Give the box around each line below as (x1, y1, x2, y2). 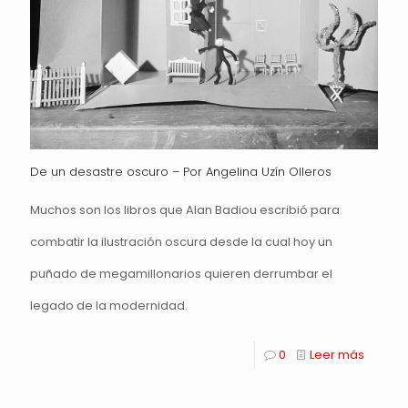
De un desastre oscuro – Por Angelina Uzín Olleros (30, 163, 331, 181)
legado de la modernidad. (30, 297, 188, 315)
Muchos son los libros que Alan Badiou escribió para (30, 201, 340, 219)
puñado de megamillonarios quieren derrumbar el (30, 265, 332, 283)
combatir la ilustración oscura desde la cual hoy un (30, 233, 332, 251)
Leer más (310, 346, 364, 364)
